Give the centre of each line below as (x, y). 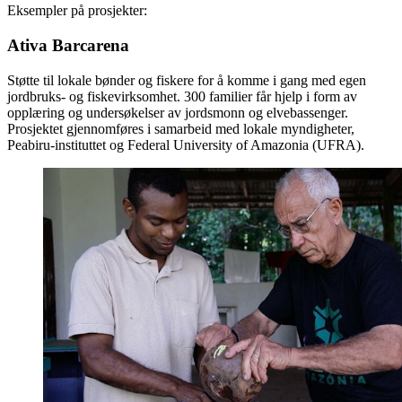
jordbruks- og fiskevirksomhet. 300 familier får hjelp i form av (182, 96)
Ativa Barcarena (68, 46)
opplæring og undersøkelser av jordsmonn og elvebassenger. (178, 112)
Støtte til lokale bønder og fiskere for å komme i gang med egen (187, 80)
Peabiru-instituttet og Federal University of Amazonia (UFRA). (186, 144)
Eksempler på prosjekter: (77, 11)
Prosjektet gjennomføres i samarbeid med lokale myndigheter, (181, 128)
